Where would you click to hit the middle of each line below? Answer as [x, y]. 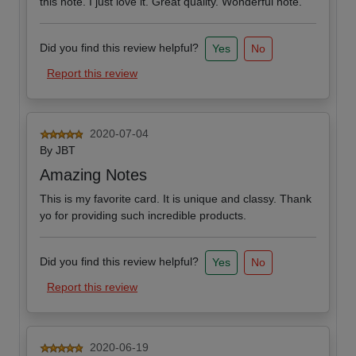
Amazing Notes [93, 175]
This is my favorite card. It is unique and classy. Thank [176, 199]
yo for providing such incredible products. [143, 216]
